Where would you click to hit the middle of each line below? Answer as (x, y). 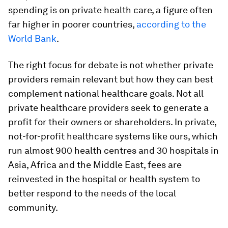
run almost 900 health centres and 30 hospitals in (113, 150)
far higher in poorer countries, (72, 24)
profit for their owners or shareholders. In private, (112, 122)
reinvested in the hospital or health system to (104, 179)
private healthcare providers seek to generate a (108, 108)
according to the (171, 24)
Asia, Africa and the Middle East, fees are (95, 165)
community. (33, 207)
